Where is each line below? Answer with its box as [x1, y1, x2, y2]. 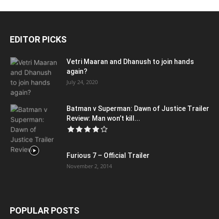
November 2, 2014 [66, 162, 112, 170]
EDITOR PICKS [10, 34, 66, 44]
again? [66, 67, 88, 75]
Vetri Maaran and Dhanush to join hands [66, 57, 194, 66]
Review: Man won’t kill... [66, 114, 140, 122]
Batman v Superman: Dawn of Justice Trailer [66, 104, 209, 112]
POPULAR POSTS [10, 205, 79, 216]
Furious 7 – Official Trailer [66, 151, 150, 159]
